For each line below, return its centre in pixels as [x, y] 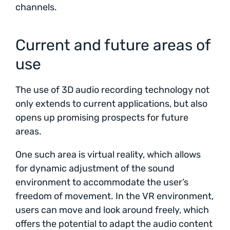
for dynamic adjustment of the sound [95, 169]
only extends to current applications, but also [111, 104]
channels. [36, 7]
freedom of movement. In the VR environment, [114, 196]
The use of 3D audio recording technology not [112, 90]
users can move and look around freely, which [112, 210]
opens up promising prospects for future [102, 118]
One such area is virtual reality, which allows [108, 155]
